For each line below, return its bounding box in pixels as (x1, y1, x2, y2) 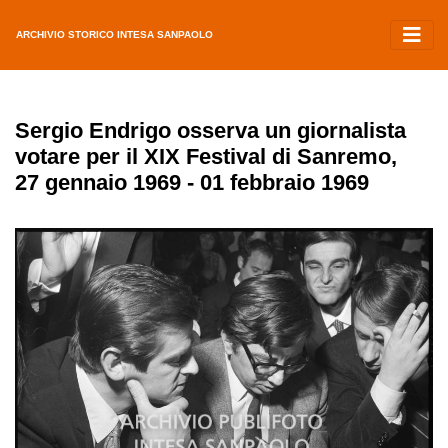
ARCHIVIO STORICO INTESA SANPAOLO (16, 29, 213, 40)
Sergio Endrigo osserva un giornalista (15, 118, 406, 143)
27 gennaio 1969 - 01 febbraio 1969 (15, 170, 369, 195)
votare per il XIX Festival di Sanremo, (15, 144, 397, 169)
